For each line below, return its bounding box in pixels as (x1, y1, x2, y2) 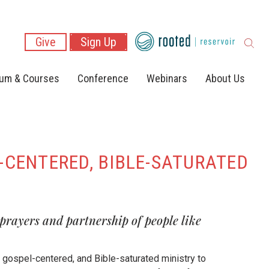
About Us (205, 71, 245, 85)
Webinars (147, 71, 187, 85)
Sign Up (80, 35, 116, 50)
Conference (77, 71, 128, 85)
